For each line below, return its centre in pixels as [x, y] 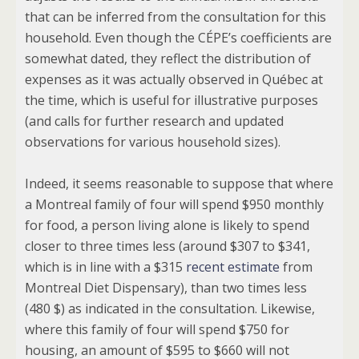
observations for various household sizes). [153, 142]
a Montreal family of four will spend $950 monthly [174, 204]
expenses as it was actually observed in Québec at [174, 79]
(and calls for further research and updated [154, 121]
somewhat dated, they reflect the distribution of [168, 58]
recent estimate [233, 267]
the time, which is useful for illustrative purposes [171, 100]
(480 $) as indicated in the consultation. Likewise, [170, 309]
